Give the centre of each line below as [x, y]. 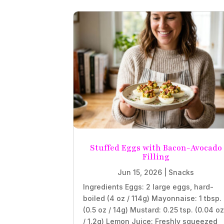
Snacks [181, 172]
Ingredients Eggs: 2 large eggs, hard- [148, 186]
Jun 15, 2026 [140, 172]
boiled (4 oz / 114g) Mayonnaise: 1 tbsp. [152, 198]
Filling [156, 157]
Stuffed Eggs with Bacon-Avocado [156, 148]
